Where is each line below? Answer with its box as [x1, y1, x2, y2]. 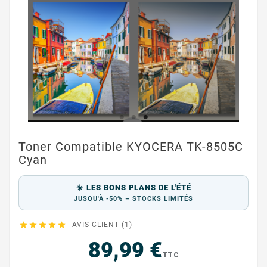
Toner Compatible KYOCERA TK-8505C [18, 139, 243, 154]
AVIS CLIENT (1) [72, 221, 132, 229]
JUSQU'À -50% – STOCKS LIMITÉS [74, 195, 193, 203]
